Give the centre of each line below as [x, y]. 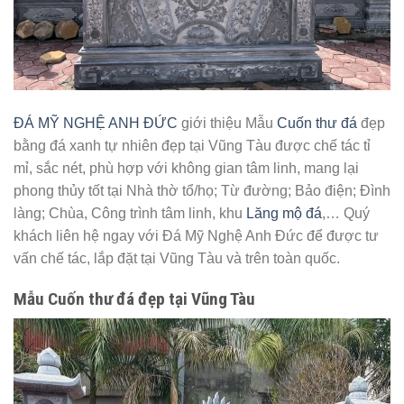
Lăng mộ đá [284, 214]
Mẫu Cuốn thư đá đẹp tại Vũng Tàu [134, 298]
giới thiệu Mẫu [227, 124]
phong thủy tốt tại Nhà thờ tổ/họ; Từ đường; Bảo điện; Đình [202, 191]
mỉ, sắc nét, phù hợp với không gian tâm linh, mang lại [186, 169]
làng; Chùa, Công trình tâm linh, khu [130, 214]
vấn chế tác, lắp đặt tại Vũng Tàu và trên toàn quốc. [177, 259]
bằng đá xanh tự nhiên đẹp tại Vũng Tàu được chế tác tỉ [192, 146]
